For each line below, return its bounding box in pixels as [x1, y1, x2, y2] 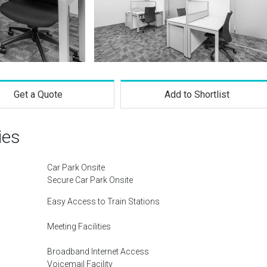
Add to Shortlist [164, 89, 230, 100]
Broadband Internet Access [47, 247, 149, 256]
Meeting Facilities [47, 222, 111, 231]
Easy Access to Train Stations [47, 197, 160, 206]
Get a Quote [13, 89, 63, 100]
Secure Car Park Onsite [47, 175, 133, 185]
